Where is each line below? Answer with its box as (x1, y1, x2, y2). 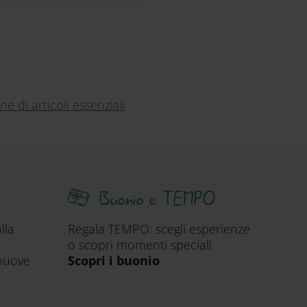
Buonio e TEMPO (99, 184, 214, 214)
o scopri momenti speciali (68, 236, 212, 253)
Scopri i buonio (68, 252, 160, 269)
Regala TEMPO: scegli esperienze (68, 221, 250, 237)
